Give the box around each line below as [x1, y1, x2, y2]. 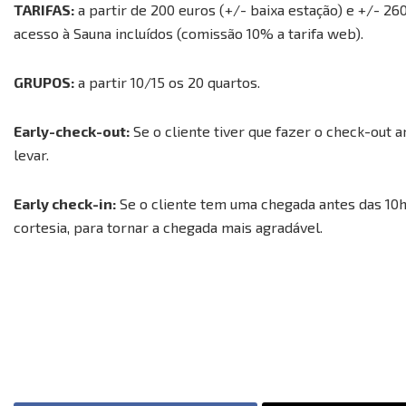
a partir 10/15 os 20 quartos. [74, 73, 260, 91]
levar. [14, 146, 49, 163]
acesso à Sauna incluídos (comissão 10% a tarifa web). [14, 24, 363, 42]
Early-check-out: [14, 122, 130, 140]
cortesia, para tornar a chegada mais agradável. [14, 218, 323, 236]
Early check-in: [14, 195, 116, 212]
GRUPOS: [14, 73, 74, 91]
